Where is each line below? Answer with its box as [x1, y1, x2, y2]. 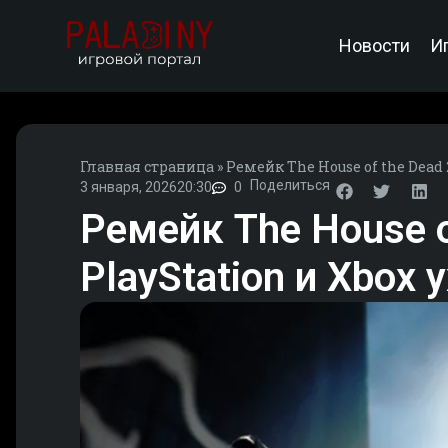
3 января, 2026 [80, 179, 177, 195]
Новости [338, 35, 410, 56]
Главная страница [80, 157, 214, 176]
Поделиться [250, 177, 330, 193]
